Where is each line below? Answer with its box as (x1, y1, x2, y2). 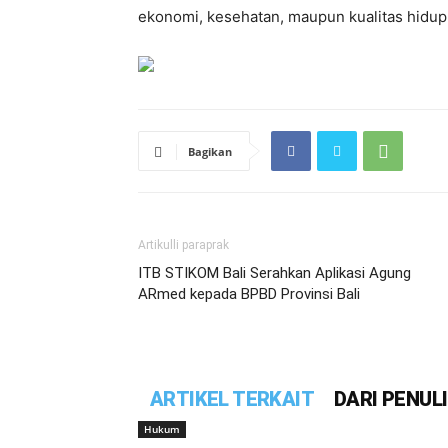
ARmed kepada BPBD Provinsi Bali (138, 285, 360, 303)
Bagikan (188, 144, 232, 159)
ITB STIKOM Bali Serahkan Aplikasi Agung (138, 264, 411, 282)
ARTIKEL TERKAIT (150, 387, 314, 411)
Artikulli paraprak (138, 238, 229, 252)
